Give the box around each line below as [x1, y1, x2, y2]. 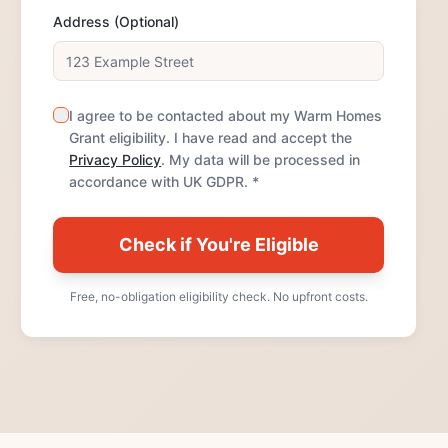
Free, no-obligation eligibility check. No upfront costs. [69, 289, 368, 304]
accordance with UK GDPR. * [69, 173, 260, 190]
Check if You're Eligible [118, 234, 319, 255]
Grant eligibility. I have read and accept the [69, 129, 353, 146]
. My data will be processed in [161, 151, 361, 168]
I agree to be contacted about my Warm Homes [69, 107, 383, 124]
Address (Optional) [53, 13, 180, 30]
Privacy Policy [69, 151, 162, 168]
